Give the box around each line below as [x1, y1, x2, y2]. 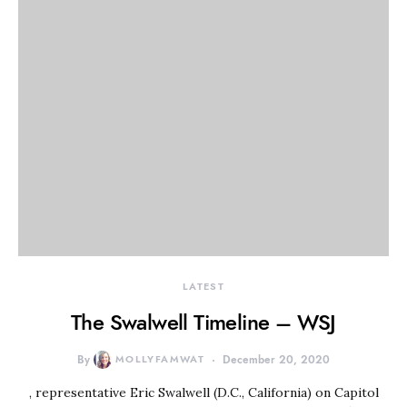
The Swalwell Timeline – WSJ [71, 307, 336, 337]
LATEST [182, 280, 225, 293]
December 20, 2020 [223, 352, 331, 367]
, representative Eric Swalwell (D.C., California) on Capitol [28, 384, 379, 401]
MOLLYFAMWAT [114, 352, 205, 366]
